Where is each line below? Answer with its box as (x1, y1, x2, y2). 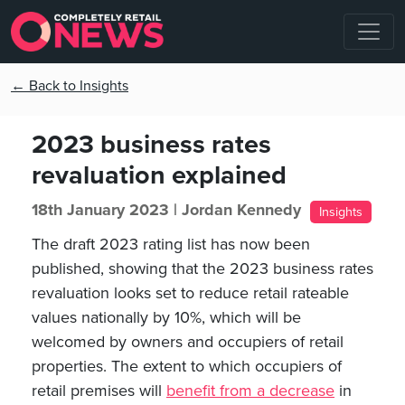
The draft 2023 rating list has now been (32, 234, 310, 254)
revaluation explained (32, 160, 287, 191)
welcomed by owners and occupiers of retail (32, 332, 344, 352)
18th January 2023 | (32, 200, 182, 220)
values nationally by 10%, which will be (32, 307, 301, 327)
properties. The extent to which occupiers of (32, 356, 342, 376)
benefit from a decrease (166, 381, 334, 400)
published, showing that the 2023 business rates (32, 259, 373, 278)
